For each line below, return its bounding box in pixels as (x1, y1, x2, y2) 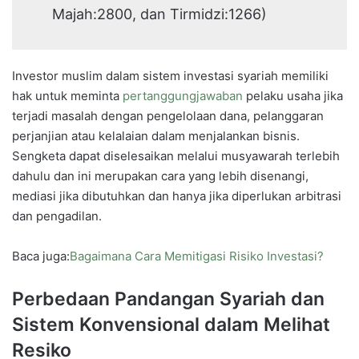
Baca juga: (12, 248, 70, 264)
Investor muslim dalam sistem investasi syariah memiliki (12, 67, 329, 83)
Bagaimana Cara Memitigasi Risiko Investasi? (70, 248, 327, 264)
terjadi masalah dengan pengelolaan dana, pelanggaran (12, 107, 324, 123)
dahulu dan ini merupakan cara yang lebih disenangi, (12, 167, 309, 184)
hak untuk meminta (12, 87, 123, 103)
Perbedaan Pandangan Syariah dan (12, 287, 325, 310)
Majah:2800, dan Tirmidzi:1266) (52, 5, 267, 22)
